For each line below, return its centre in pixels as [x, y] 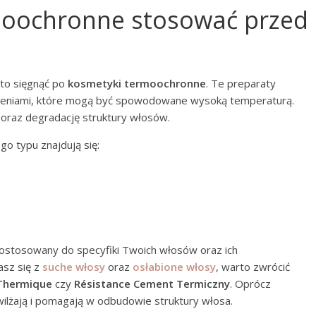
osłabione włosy [174, 267]
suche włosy [74, 267]
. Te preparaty [241, 83]
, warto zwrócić [253, 267]
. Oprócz [250, 284]
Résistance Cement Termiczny [152, 284]
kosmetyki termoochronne [137, 83]
